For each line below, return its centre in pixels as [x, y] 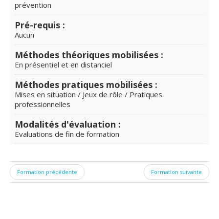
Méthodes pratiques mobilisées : [86, 84]
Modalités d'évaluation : [68, 124]
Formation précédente [47, 172]
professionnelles [43, 104]
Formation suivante [176, 172]
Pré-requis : [40, 25]
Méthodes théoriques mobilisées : [89, 55]
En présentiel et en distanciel [63, 64]
